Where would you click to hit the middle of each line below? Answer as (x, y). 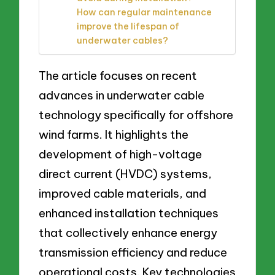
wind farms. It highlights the (114, 135)
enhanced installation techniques (129, 213)
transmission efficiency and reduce (133, 253)
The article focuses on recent (118, 76)
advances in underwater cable (122, 95)
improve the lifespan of (128, 26)
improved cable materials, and (123, 194)
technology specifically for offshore (136, 115)
